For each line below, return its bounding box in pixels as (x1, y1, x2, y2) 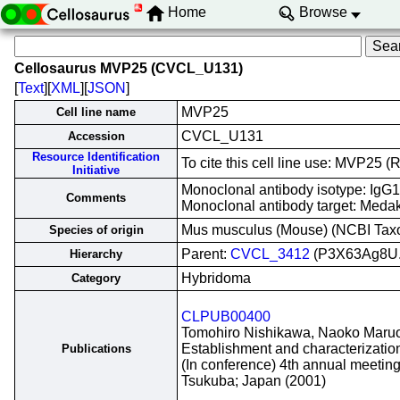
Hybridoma (181, 271, 251, 286)
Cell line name (56, 105, 136, 119)
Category (71, 271, 121, 285)
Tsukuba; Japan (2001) (181, 373, 326, 388)
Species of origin (48, 223, 144, 237)
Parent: (181, 246, 230, 262)
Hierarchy (70, 247, 122, 261)
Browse (298, 4, 347, 21)
